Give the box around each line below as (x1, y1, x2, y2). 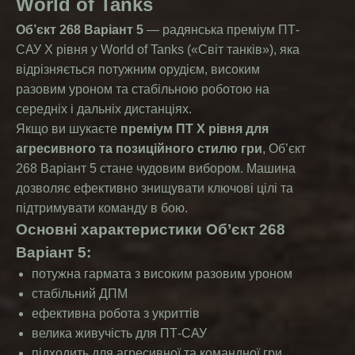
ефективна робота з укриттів (32, 307, 200, 320)
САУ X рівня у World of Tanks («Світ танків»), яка (16, 43, 300, 56)
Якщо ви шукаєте (16, 122, 120, 136)
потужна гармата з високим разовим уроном (32, 267, 292, 281)
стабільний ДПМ (32, 287, 128, 300)
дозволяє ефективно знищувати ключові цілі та (16, 181, 293, 195)
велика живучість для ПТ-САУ (32, 326, 207, 340)
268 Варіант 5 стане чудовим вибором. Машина (16, 162, 296, 175)
